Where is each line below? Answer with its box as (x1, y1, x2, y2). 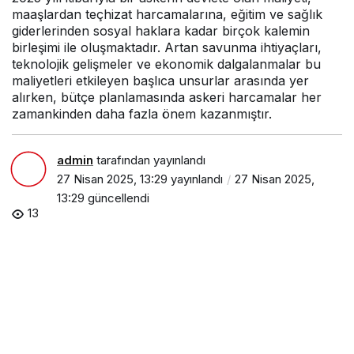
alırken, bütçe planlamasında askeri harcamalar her (12, 88, 322, 105)
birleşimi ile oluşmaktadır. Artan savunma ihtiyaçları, (12, 39, 322, 55)
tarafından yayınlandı (93, 153, 205, 168)
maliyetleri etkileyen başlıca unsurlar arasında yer (12, 72, 309, 88)
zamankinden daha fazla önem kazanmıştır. (12, 105, 272, 122)
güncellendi (85, 190, 149, 206)
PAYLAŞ (110, 309, 148, 322)
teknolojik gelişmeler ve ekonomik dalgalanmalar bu (12, 55, 321, 72)
